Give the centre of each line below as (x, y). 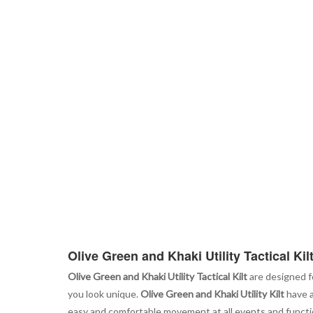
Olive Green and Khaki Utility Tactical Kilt (158, 276)
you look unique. (104, 293)
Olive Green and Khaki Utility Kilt (212, 293)
